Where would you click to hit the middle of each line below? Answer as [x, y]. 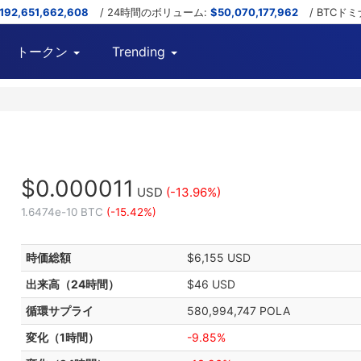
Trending [139, 52]
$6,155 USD [218, 257]
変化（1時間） [62, 337]
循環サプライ [59, 311]
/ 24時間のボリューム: [155, 12]
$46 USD [211, 284]
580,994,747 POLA [238, 311]
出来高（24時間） [72, 284]
